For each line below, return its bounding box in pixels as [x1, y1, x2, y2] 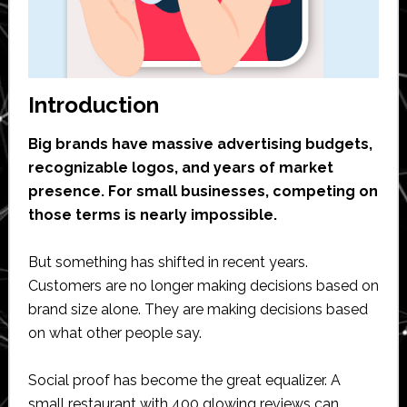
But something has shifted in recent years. [27, 253, 308, 272]
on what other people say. [27, 324, 202, 342]
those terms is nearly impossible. [27, 206, 277, 224]
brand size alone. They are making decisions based [27, 301, 368, 319]
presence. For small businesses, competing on [27, 183, 378, 201]
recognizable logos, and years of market [27, 159, 333, 177]
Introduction [27, 92, 159, 119]
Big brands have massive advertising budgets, [27, 135, 372, 154]
